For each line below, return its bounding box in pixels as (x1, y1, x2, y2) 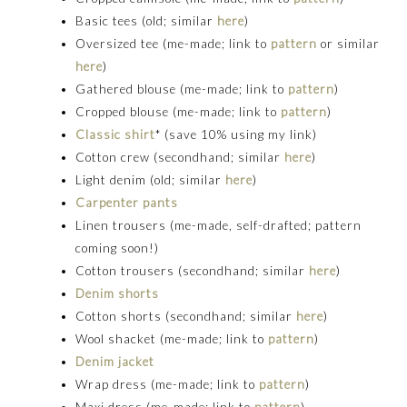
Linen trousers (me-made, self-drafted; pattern (75, 217, 362, 233)
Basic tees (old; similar (75, 13, 218, 28)
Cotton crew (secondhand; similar (75, 149, 285, 164)
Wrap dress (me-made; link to (75, 376, 260, 392)
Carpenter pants (75, 194, 179, 210)
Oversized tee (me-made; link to (75, 35, 272, 51)
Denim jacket (75, 353, 155, 369)
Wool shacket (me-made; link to (75, 331, 269, 346)
